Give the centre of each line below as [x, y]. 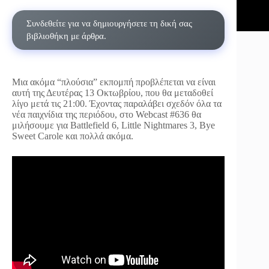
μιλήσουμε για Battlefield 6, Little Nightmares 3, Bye [113, 125]
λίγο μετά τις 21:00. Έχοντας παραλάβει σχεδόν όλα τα [117, 104]
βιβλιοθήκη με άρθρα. [66, 36]
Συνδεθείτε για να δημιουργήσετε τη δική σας [109, 23]
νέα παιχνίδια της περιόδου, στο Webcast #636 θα [107, 114]
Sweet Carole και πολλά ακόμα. [73, 136]
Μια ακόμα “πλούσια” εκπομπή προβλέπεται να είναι [114, 82]
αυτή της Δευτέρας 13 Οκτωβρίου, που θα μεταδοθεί [113, 93]
